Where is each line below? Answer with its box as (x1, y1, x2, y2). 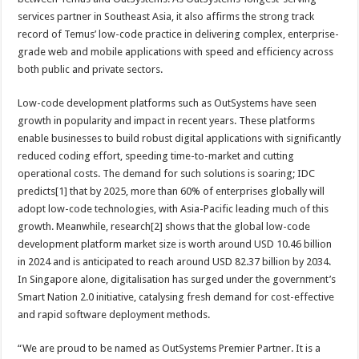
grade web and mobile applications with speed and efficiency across (18, 46, 334, 58)
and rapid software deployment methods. (18, 309, 211, 321)
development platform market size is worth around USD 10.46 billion (18, 238, 333, 250)
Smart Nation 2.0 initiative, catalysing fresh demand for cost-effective (18, 291, 335, 303)
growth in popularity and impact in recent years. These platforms (18, 115, 316, 127)
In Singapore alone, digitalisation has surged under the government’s (18, 273, 337, 285)
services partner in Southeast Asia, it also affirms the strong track (18, 10, 315, 22)
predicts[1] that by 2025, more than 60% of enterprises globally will (18, 185, 325, 197)
